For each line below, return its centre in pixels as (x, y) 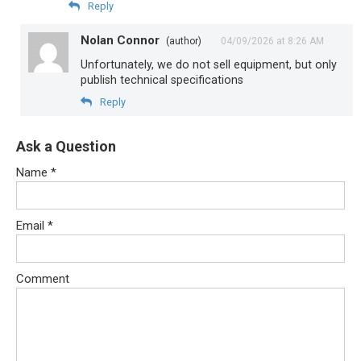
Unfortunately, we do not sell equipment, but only (209, 64)
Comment (43, 278)
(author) (184, 41)
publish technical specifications (162, 79)
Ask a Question (66, 146)
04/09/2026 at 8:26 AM (272, 41)
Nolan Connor (120, 40)
